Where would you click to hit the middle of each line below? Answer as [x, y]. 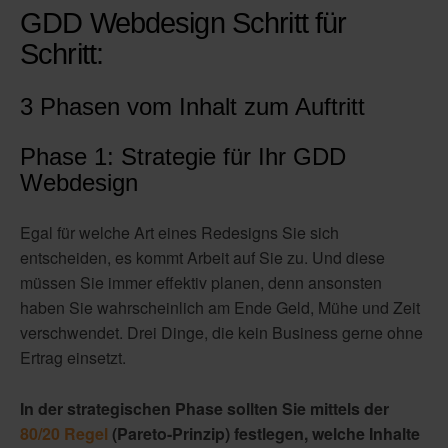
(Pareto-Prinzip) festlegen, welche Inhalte [264, 433]
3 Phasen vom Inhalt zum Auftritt [192, 107]
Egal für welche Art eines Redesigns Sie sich [179, 233]
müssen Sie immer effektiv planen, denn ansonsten [201, 283]
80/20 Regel [64, 433]
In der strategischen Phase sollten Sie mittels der [204, 408]
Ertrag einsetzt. [73, 358]
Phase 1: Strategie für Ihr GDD [183, 157]
